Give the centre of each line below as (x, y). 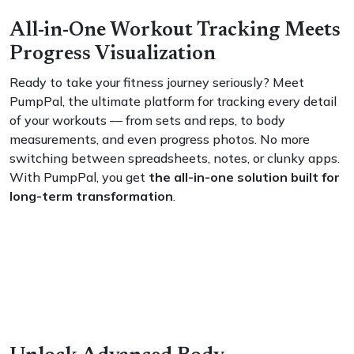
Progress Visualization (113, 55)
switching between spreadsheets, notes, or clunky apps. (175, 158)
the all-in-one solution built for (244, 177)
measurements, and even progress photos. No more (160, 139)
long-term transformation (91, 196)
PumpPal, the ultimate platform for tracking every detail (173, 101)
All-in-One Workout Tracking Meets (175, 31)
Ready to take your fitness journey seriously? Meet (157, 82)
